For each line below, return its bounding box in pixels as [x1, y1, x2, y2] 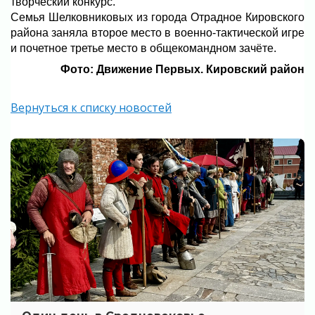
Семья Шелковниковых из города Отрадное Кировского [11, 11, 304, 23]
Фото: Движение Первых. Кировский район [60, 63, 304, 75]
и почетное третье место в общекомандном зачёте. [11, 41, 279, 54]
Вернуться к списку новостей [11, 99, 172, 115]
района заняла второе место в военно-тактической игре [11, 26, 304, 39]
